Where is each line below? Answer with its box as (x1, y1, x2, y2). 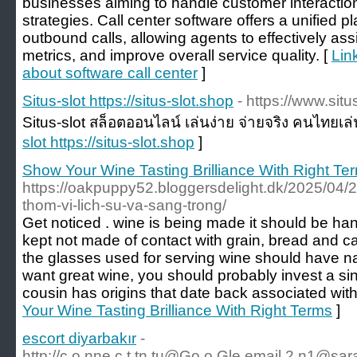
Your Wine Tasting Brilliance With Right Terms (22, 302, 332, 319)
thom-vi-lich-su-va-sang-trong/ (22, 197, 226, 214)
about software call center (22, 65, 198, 81)
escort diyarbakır (22, 330, 136, 347)
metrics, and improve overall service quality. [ (22, 47, 331, 64)
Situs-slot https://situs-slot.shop (22, 92, 233, 109)
